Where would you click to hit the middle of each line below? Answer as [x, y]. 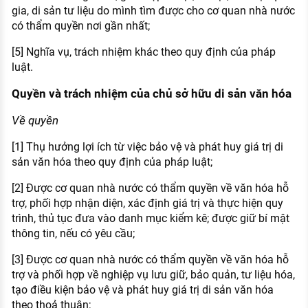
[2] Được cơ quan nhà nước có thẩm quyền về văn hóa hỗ [150, 188]
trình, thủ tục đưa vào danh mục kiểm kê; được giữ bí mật [150, 219]
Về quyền [35, 121]
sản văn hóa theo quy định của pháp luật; [112, 162]
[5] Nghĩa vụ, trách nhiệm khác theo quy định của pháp [143, 52]
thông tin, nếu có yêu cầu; [73, 234]
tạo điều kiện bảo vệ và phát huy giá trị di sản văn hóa [142, 290]
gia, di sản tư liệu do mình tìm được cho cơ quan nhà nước [153, 11]
